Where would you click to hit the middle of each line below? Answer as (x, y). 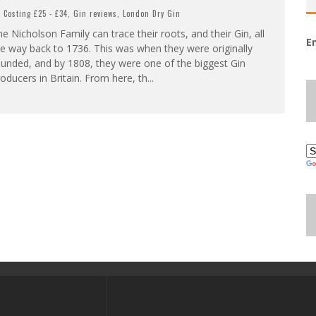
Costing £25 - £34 (35, 13)
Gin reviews (95, 13)
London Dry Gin (151, 13)
